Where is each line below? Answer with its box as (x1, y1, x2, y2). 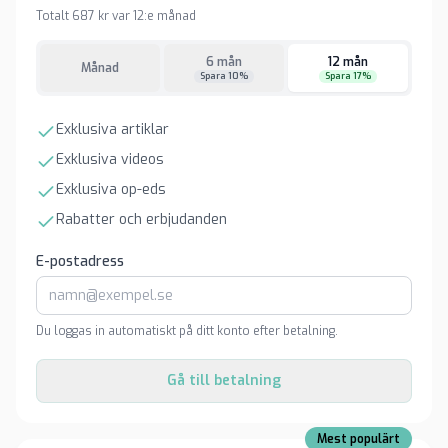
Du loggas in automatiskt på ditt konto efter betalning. (36, 323, 338, 339)
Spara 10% (200, 69, 248, 82)
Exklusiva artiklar (56, 120, 169, 139)
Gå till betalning (167, 371, 281, 390)
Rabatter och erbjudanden (56, 210, 227, 229)
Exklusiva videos (56, 150, 164, 169)
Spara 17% (325, 69, 371, 82)
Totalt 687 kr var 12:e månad (36, 8, 196, 24)
